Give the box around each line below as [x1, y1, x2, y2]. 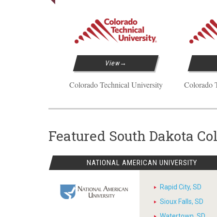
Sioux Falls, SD [160, 198, 204, 205]
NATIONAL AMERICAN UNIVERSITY [87, 158, 198, 167]
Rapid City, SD [160, 183, 202, 191]
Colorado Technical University [69, 79, 163, 90]
